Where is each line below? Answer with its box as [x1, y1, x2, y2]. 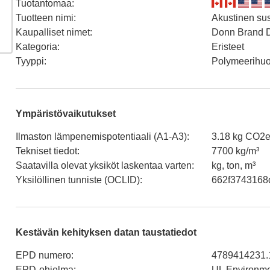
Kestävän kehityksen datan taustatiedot [16, 227, 196, 237]
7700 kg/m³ [212, 145, 259, 156]
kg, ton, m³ [212, 160, 256, 171]
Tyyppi [16, 55, 44, 66]
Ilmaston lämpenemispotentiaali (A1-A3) [16, 131, 187, 142]
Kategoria [16, 41, 57, 52]
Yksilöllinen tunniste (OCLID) [16, 174, 140, 185]
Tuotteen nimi [16, 12, 74, 23]
